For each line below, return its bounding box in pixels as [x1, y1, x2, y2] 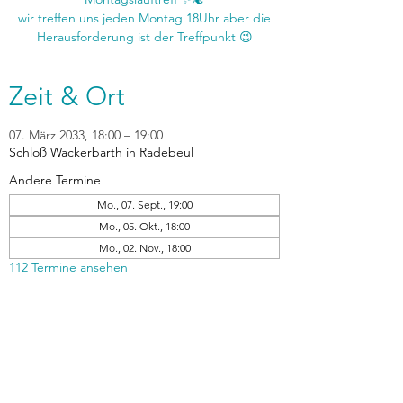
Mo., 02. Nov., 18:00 [98, 241, 191, 255]
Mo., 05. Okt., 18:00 [99, 219, 190, 233]
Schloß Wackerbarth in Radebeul [9, 144, 193, 160]
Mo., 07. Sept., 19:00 [96, 198, 193, 211]
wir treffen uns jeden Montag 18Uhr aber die [18, 10, 271, 26]
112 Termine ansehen [9, 259, 128, 275]
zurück [122, 374, 167, 390]
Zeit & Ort [9, 80, 125, 112]
